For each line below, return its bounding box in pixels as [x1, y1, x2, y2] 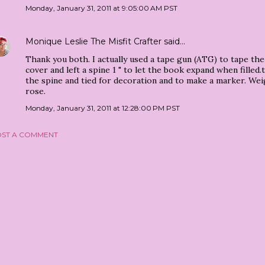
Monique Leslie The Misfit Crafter [25, 35, 161, 47]
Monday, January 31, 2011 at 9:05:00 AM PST [25, 3, 177, 12]
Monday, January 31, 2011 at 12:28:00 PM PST [25, 103, 180, 112]
